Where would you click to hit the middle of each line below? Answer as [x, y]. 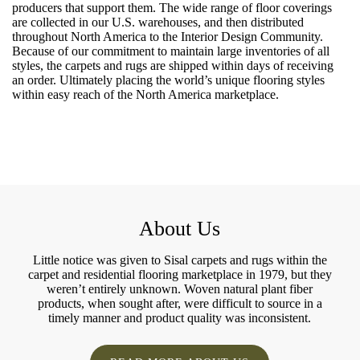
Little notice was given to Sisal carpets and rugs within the [180, 260]
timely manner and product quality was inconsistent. [180, 318]
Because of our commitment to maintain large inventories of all [171, 51]
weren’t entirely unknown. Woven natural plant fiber [180, 289]
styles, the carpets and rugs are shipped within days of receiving [173, 65]
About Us [180, 229]
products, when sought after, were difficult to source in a [180, 303]
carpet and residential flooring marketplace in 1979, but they [180, 274]
